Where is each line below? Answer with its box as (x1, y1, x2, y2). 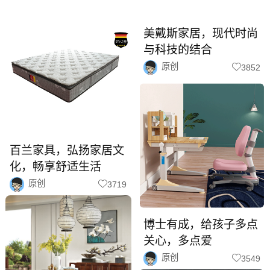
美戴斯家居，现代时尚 (143, 27, 258, 40)
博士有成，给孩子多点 (143, 218, 258, 231)
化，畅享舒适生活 (10, 160, 102, 174)
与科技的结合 (143, 43, 212, 56)
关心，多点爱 (143, 234, 212, 247)
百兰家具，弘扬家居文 (10, 144, 125, 157)
